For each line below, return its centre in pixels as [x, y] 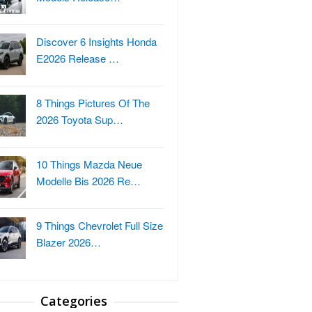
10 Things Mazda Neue [89, 164]
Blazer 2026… [69, 242]
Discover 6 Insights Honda [96, 41]
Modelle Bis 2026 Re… [88, 181]
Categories [74, 301]
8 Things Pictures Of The [93, 103]
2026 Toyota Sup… [80, 119]
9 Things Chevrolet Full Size [100, 225]
